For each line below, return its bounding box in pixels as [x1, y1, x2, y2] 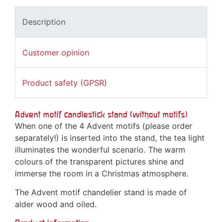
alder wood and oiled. [15, 199, 97, 210]
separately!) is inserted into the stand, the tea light [15, 133, 205, 143]
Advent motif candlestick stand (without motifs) [15, 110, 187, 119]
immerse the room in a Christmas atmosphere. [15, 168, 188, 179]
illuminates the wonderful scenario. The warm [15, 145, 185, 155]
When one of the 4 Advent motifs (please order [15, 121, 192, 131]
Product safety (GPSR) [22, 78, 107, 88]
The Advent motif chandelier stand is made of [15, 187, 187, 198]
